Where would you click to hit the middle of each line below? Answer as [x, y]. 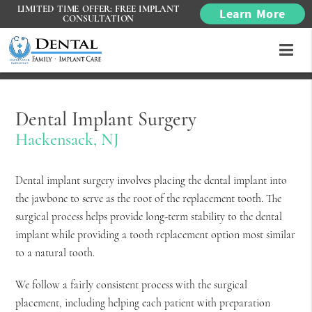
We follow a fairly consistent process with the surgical [132, 285]
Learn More [252, 14]
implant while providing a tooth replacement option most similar [156, 235]
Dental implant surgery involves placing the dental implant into [151, 181]
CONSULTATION [99, 19]
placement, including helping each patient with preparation [143, 303]
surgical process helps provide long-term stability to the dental [149, 217]
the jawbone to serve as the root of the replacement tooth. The [149, 199]
